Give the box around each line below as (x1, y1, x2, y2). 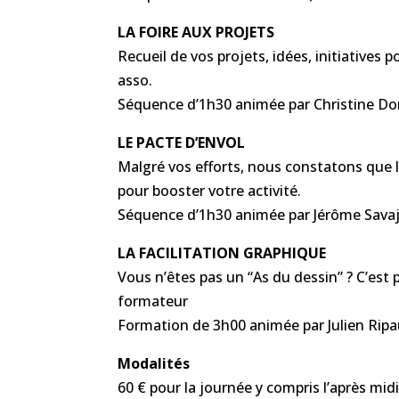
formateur (118, 290, 188, 311)
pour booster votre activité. (118, 180, 301, 200)
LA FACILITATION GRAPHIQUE (118, 242, 326, 263)
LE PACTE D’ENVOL (118, 132, 245, 152)
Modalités (118, 353, 190, 373)
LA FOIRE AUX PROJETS (118, 21, 274, 42)
